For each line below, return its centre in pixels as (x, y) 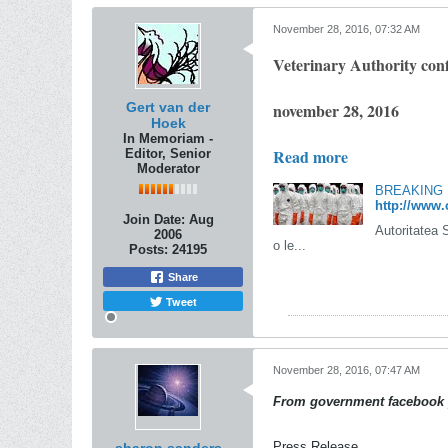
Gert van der (168, 107)
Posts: (148, 249)
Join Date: (153, 219)
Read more (310, 156)
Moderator (168, 168)
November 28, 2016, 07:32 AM (346, 29)
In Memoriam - (168, 138)
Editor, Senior (168, 153)
